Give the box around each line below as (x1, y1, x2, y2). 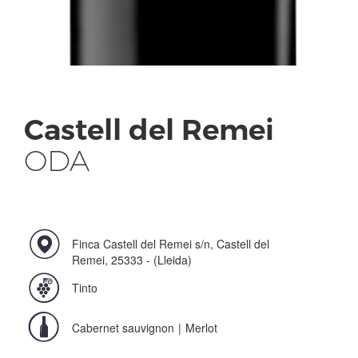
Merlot (185, 320, 217, 336)
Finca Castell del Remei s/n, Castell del (72, 236, 269, 253)
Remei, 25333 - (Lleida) (72, 252, 192, 268)
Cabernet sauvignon (72, 320, 174, 336)
